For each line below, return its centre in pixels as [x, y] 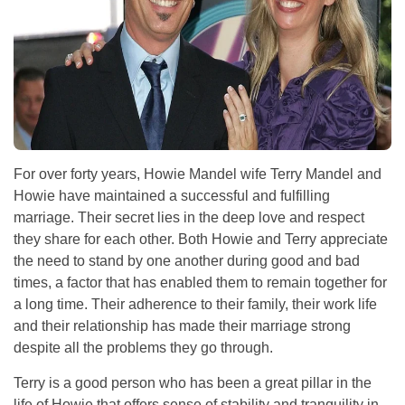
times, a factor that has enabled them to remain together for [200, 283]
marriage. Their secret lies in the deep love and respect [189, 218]
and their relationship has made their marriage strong [182, 326]
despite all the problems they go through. [143, 348]
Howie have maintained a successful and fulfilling [172, 196]
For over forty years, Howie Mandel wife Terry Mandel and [198, 174]
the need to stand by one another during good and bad [187, 261]
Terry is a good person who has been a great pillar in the [193, 383]
